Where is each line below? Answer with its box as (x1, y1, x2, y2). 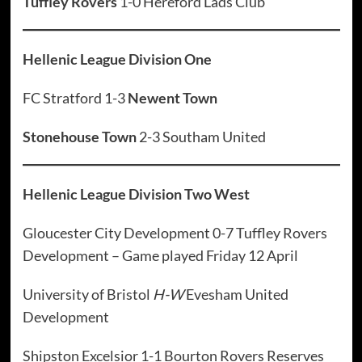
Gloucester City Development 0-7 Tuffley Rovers (22, 224, 327, 242)
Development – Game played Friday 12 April (22, 246, 298, 265)
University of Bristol (22, 285, 153, 304)
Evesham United (183, 285, 288, 304)
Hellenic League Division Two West (22, 185, 250, 204)
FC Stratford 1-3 (22, 89, 128, 107)
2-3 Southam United (138, 128, 266, 146)
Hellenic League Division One (22, 50, 212, 69)
